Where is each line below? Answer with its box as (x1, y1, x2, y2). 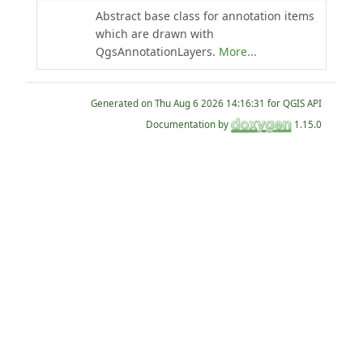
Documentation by (146, 117, 232, 130)
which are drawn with (95, 25, 214, 41)
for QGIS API (265, 96, 322, 109)
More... (218, 43, 257, 59)
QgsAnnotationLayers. (95, 43, 219, 59)
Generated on (91, 96, 156, 109)
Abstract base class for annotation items (95, 7, 314, 23)
